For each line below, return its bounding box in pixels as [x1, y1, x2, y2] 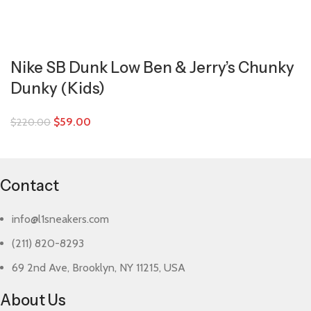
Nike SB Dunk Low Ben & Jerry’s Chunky [10, 58, 294, 77]
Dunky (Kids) [10, 79, 105, 98]
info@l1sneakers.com [12, 212, 110, 226]
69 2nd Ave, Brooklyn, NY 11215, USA [12, 261, 186, 274]
